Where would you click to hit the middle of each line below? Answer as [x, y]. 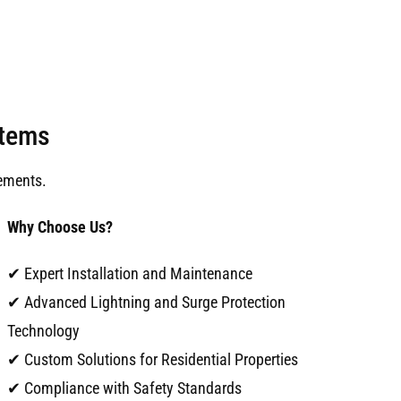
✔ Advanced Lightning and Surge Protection [146, 303]
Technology [43, 331]
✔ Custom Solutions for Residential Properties [152, 360]
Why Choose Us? [60, 227]
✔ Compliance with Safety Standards [124, 388]
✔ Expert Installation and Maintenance [129, 274]
